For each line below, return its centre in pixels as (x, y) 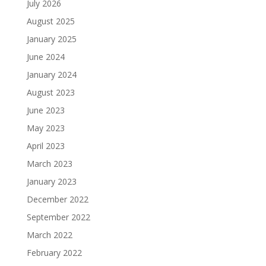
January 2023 (51, 182)
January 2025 (51, 39)
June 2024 (45, 57)
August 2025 (50, 21)
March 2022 (49, 235)
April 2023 (45, 146)
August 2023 (50, 93)
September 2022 (58, 217)
